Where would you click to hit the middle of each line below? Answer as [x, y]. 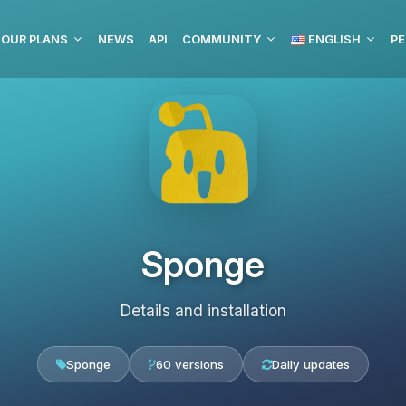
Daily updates [311, 364]
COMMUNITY [222, 39]
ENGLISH [333, 39]
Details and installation [203, 310]
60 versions [190, 364]
